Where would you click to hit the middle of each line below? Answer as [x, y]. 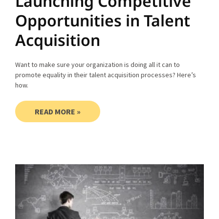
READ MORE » [58, 111]
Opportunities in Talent [103, 20]
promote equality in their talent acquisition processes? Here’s [106, 75]
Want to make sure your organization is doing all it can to [98, 64]
